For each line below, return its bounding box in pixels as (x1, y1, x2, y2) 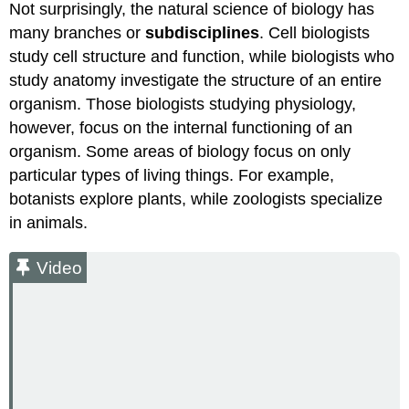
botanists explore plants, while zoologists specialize (9, 189, 383, 208)
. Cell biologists (259, 23, 371, 42)
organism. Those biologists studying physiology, (9, 94, 357, 113)
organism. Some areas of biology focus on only (9, 142, 351, 161)
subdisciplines (145, 23, 260, 42)
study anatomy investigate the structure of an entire (9, 70, 383, 89)
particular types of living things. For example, (9, 165, 335, 184)
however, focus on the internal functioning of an (9, 118, 353, 137)
